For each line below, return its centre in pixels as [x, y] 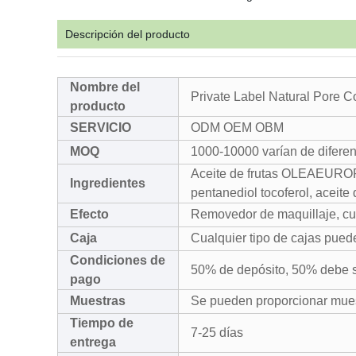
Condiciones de [118, 260]
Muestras [98, 301]
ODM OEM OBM [237, 128]
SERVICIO [101, 128]
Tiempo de [102, 323]
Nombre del [105, 87]
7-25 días [217, 333]
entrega [93, 342]
